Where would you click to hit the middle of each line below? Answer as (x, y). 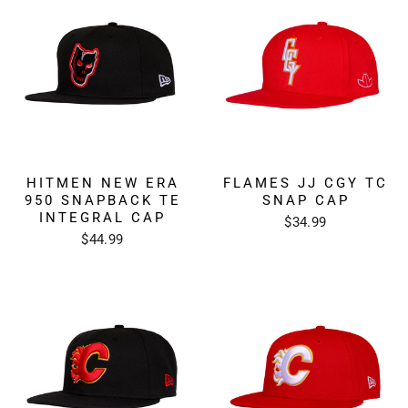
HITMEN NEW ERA (102, 183)
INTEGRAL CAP (102, 217)
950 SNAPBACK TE (102, 200)
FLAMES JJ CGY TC (306, 183)
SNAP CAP (306, 200)
